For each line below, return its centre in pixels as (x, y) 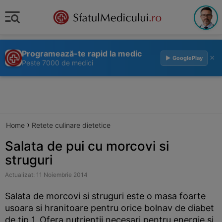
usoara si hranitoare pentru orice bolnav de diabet (110, 208)
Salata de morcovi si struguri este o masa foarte (105, 196)
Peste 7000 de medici (57, 63)
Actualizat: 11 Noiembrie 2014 (46, 175)
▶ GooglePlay (184, 58)
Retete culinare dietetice (71, 125)
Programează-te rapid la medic (82, 54)
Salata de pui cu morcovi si (87, 146)
